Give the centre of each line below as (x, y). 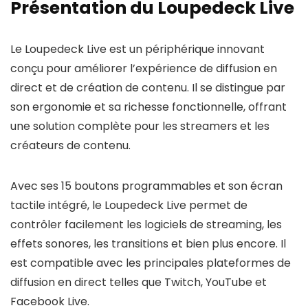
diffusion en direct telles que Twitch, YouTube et (139, 282)
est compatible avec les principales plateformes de (151, 263)
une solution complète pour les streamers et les (140, 126)
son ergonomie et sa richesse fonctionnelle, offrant (148, 107)
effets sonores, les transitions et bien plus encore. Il (148, 244)
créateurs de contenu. (70, 145)
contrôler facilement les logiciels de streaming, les (146, 224)
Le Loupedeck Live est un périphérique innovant (137, 49)
